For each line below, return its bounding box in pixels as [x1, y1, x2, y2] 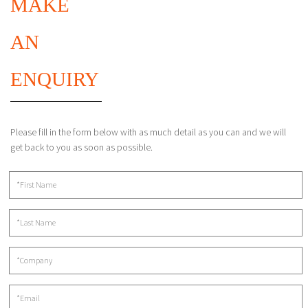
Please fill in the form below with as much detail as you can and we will [10, 126, 286, 139]
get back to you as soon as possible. [10, 141, 153, 154]
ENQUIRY [10, 68, 99, 91]
